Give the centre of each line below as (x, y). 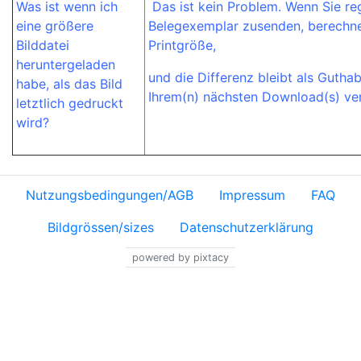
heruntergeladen (66, 64)
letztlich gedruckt (70, 103)
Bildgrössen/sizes (101, 227)
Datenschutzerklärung (247, 227)
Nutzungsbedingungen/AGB (110, 195)
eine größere (55, 26)
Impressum (252, 195)
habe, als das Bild (69, 84)
